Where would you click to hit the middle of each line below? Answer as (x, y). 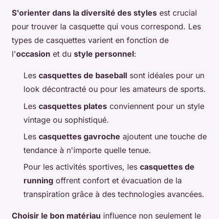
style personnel (104, 54)
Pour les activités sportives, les (82, 167)
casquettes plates (73, 106)
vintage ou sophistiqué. (66, 120)
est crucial (177, 13)
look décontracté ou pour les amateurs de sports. (115, 89)
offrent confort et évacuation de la (118, 181)
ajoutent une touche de (164, 136)
